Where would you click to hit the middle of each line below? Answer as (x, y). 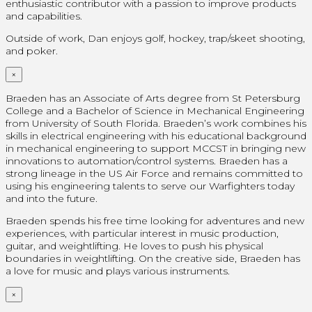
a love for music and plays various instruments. (118, 271)
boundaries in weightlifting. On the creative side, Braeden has (153, 258)
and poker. (32, 50)
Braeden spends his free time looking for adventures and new (155, 220)
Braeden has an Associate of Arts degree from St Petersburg (153, 98)
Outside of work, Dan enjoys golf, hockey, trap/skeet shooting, (155, 38)
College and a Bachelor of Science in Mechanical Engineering (155, 110)
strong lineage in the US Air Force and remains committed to (154, 173)
